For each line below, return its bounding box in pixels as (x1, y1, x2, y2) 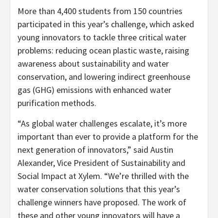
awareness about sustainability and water (18, 57, 169, 69)
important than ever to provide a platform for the (18, 130, 198, 142)
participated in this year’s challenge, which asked (18, 18, 194, 30)
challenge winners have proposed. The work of (18, 196, 186, 208)
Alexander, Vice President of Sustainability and (18, 157, 185, 168)
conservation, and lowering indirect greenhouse (18, 71, 190, 82)
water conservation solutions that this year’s (18, 183, 180, 195)
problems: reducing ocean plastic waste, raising (18, 44, 189, 56)
